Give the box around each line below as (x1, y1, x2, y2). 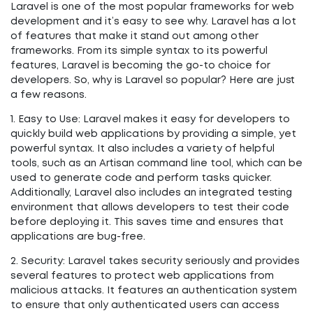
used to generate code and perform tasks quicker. (10, 174, 272, 182)
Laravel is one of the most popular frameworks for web (10, 3, 294, 11)
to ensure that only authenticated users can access (10, 301, 279, 310)
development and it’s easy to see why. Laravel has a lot (10, 17, 296, 26)
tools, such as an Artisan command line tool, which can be (10, 159, 303, 168)
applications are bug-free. (10, 233, 145, 241)
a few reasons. (10, 91, 87, 99)
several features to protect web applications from (10, 272, 274, 280)
